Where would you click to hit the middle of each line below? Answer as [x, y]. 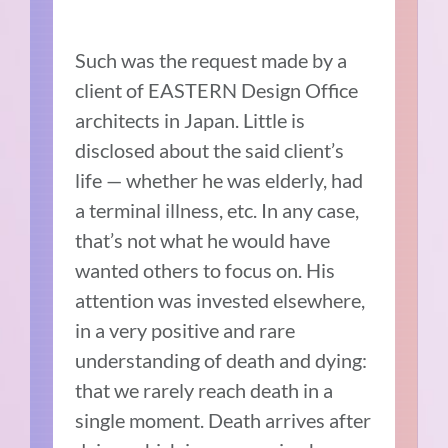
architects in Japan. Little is [190, 120]
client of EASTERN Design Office [217, 90]
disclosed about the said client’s [210, 150]
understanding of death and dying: [221, 360]
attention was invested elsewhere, [220, 300]
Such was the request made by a [211, 60]
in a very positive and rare [185, 330]
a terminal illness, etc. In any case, [217, 210]
